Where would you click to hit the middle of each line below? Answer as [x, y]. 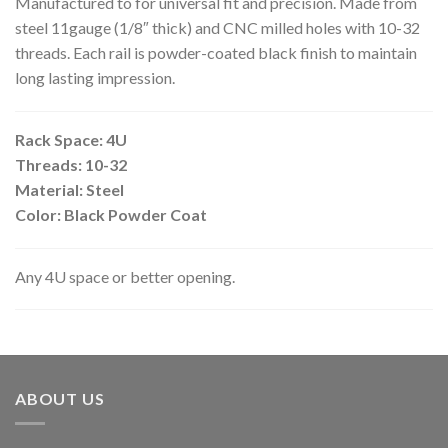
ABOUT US [60, 399]
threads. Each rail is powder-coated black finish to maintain [216, 53]
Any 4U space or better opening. [125, 276]
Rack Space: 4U [71, 139]
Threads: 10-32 [71, 164]
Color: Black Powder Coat [111, 214]
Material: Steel [69, 189]
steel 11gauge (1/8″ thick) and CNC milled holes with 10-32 [217, 28]
